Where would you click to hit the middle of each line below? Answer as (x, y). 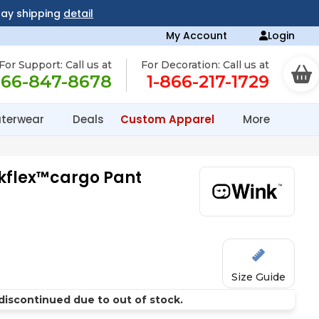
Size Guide (259, 277)
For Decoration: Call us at (205, 65)
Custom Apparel (169, 119)
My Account (197, 36)
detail (78, 14)
